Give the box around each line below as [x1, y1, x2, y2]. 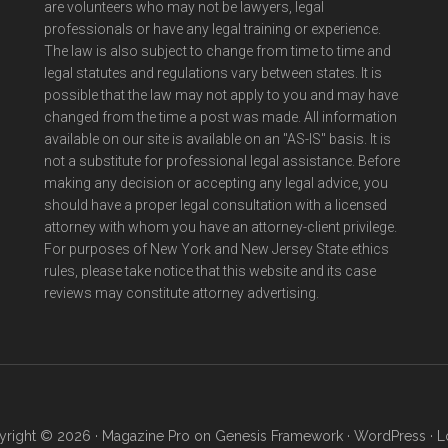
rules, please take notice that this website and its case [44, 263, 376, 279]
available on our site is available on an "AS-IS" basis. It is [44, 131, 391, 147]
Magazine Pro [101, 428, 190, 444]
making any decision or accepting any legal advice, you [44, 175, 388, 191]
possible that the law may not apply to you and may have [44, 87, 398, 103]
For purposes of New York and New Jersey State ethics [44, 241, 389, 257]
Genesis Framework [214, 428, 343, 444]
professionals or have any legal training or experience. [44, 21, 381, 37]
